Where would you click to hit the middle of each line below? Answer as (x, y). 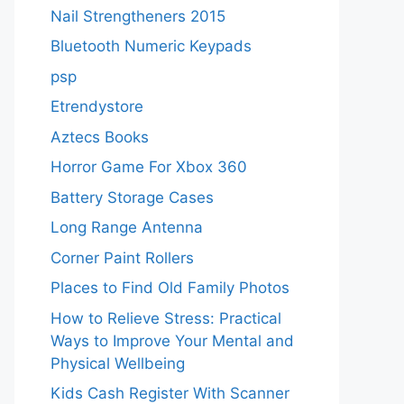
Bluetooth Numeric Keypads (151, 46)
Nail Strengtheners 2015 (138, 16)
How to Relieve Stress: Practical (166, 318)
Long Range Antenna (127, 227)
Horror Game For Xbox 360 (149, 167)
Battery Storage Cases (132, 197)
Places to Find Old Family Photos (170, 288)
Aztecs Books (100, 137)
